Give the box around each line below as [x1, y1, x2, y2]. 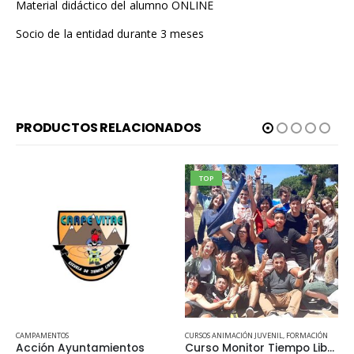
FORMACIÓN [286, 330, 328, 341]
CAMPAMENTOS [16, 330, 69, 341]
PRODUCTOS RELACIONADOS [16, 119, 201, 137]
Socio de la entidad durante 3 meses [16, 26, 205, 42]
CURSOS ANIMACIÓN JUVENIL [185, 330, 283, 341]
